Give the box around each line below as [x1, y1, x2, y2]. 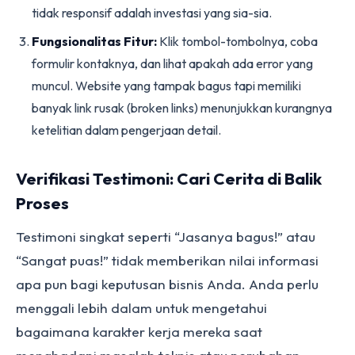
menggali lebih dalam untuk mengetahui [16, 300, 267, 316]
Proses [16, 193, 69, 213]
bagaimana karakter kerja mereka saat [16, 323, 262, 340]
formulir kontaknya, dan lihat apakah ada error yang [32, 55, 313, 71]
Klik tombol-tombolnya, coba [157, 33, 318, 49]
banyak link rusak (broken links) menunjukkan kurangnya [32, 100, 332, 116]
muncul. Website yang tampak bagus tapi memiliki [32, 78, 301, 94]
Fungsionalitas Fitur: [32, 33, 157, 49]
